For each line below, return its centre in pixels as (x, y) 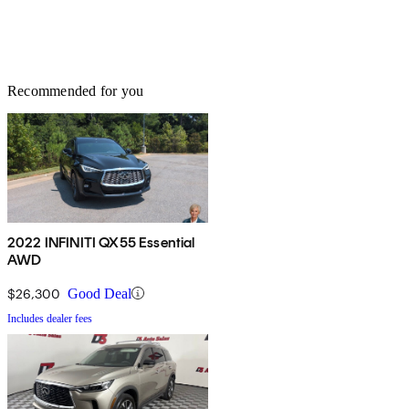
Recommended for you (76, 90)
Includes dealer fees (50, 318)
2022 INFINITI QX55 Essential (101, 242)
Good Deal (100, 293)
